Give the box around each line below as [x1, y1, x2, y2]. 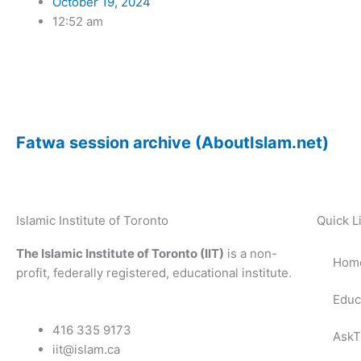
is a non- [224, 246, 277, 262]
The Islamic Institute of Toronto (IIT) [16, 246, 224, 262]
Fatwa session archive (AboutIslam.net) [16, 133, 329, 153]
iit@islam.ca [52, 341, 120, 357]
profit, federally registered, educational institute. [16, 265, 292, 281]
